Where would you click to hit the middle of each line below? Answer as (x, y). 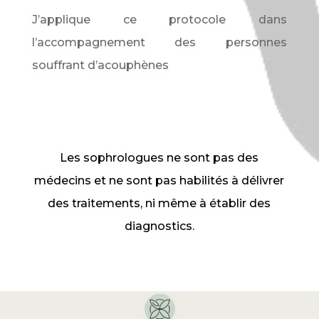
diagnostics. (159, 226)
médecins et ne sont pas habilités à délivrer (159, 181)
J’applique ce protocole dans (159, 20)
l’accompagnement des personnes (159, 42)
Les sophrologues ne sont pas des (159, 158)
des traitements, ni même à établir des (159, 203)
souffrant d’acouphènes (100, 65)
